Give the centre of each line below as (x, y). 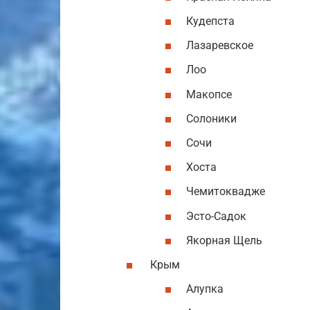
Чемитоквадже (226, 192)
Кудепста (210, 21)
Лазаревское (220, 46)
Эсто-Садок (216, 216)
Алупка (205, 289)
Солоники (211, 118)
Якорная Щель (224, 240)
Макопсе (209, 94)
